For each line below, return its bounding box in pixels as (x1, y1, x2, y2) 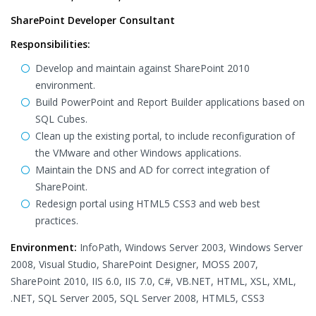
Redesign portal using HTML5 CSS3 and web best (35, 197, 260, 210)
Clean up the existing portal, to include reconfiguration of (35, 129, 295, 142)
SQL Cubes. (35, 112, 87, 126)
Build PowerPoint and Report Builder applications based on (35, 95, 305, 109)
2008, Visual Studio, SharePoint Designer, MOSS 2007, (11, 257, 258, 271)
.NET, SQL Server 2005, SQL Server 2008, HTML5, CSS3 (11, 291, 265, 305)
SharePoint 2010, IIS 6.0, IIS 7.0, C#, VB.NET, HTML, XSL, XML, (11, 274, 296, 288)
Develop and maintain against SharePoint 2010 (35, 61, 250, 75)
